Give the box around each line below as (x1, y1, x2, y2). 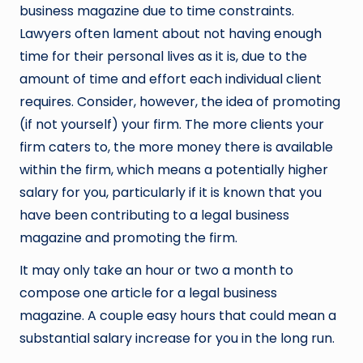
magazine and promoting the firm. (19, 228, 237, 247)
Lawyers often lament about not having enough (19, 23, 322, 43)
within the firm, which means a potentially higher (19, 160, 328, 179)
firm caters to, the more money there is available (19, 137, 333, 156)
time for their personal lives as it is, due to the (19, 46, 307, 66)
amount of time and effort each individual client (19, 69, 322, 88)
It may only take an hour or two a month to (19, 260, 293, 280)
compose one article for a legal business (19, 283, 277, 302)
